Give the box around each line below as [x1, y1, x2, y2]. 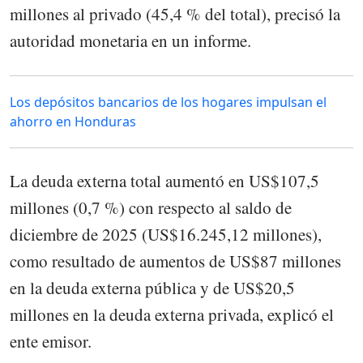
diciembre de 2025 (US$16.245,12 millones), [10, 222, 322, 246]
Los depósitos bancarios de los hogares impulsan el [10, 92, 327, 111]
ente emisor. [10, 329, 92, 352]
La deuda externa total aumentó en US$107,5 [10, 169, 319, 192]
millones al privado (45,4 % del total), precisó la [10, 2, 340, 26]
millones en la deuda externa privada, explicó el [10, 302, 334, 326]
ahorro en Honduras [10, 112, 136, 130]
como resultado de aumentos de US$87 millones [10, 249, 341, 272]
